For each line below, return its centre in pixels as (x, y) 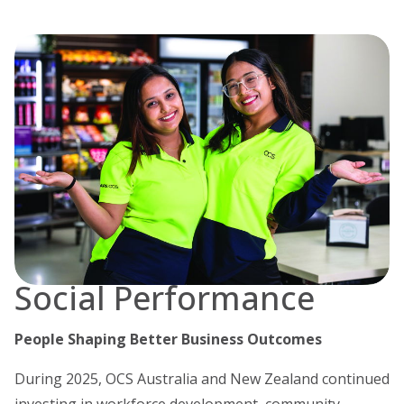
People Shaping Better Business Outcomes (168, 339)
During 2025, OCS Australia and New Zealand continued (202, 378)
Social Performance (165, 298)
